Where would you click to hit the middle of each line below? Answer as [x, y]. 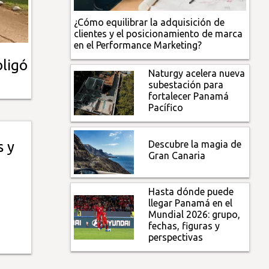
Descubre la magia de [195, 144]
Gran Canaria [177, 155]
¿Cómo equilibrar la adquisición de [150, 22]
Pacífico [166, 107]
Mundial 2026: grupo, [195, 215]
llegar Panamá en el [191, 203]
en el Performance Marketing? [138, 45]
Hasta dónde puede [191, 192]
